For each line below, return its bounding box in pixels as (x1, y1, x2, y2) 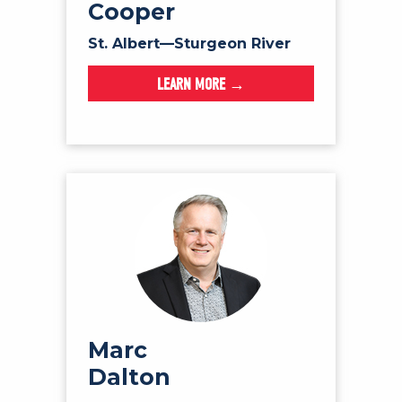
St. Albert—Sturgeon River (88, 34, 291, 52)
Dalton (88, 363, 170, 390)
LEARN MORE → (157, 74, 245, 94)
